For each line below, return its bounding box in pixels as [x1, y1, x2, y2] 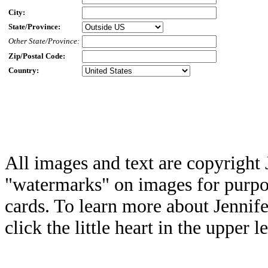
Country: [8, 66, 39, 75]
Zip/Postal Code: [8, 51, 65, 60]
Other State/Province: [8, 36, 80, 45]
